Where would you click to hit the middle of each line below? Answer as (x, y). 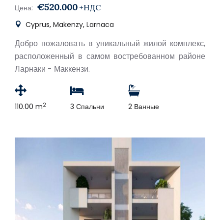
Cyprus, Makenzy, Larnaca (69, 25)
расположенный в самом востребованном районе (110, 56)
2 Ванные (144, 107)
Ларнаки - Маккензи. (52, 69)
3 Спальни (87, 107)
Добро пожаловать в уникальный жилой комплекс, (110, 43)
